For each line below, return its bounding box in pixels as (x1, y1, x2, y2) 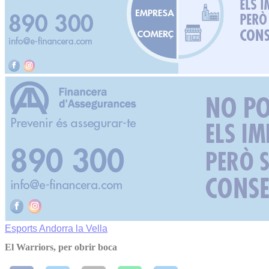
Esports (5, 223, 39, 234)
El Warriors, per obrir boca (5, 242, 117, 253)
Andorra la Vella (39, 223, 107, 234)
